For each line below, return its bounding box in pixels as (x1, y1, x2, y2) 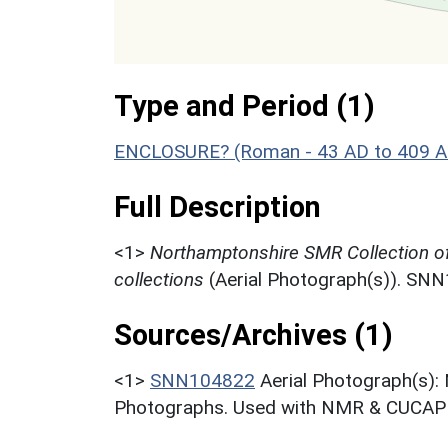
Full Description (114, 189, 321, 224)
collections (114, 267, 204, 291)
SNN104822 (150, 368, 255, 392)
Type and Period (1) (114, 88, 375, 123)
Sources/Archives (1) (114, 317, 393, 352)
